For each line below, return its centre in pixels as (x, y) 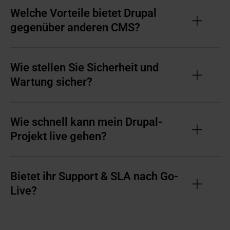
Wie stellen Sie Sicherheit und (84, 67)
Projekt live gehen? (59, 136)
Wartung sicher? (51, 82)
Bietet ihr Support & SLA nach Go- (94, 176)
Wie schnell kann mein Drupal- (86, 122)
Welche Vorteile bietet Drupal (88, 13)
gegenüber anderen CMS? (75, 27)
